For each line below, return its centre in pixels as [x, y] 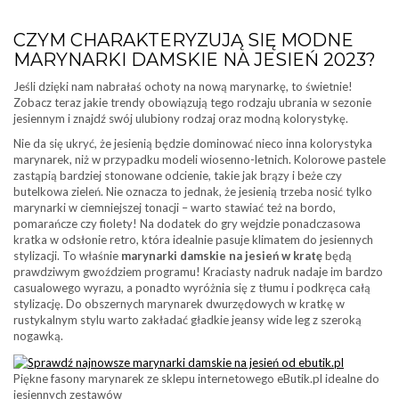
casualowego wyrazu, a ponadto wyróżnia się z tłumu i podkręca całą [192, 288]
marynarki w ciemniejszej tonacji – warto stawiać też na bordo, [175, 208]
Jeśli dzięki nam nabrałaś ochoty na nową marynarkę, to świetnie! [183, 86]
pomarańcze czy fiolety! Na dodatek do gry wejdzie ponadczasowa [187, 224]
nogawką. [38, 336]
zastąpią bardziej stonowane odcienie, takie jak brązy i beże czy [178, 175]
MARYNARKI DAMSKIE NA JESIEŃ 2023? [195, 60]
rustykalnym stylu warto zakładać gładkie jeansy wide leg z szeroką [187, 320]
